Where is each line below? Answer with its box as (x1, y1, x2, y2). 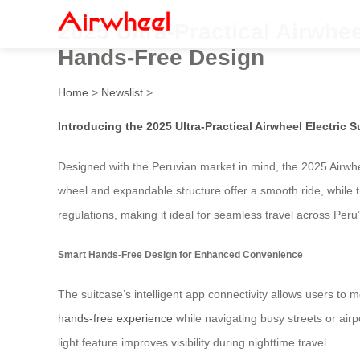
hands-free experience (58, 312, 173, 325)
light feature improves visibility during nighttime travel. (58, 336, 329, 350)
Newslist (101, 85, 143, 99)
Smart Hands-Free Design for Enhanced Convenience (58, 248, 303, 260)
